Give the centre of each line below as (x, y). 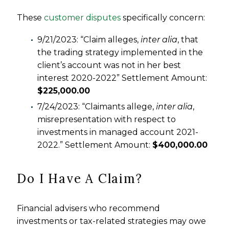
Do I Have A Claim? (80, 179)
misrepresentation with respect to (107, 119)
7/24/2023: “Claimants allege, (97, 106)
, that (188, 39)
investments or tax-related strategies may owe (112, 221)
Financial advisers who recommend (89, 209)
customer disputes (83, 18)
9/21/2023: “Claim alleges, (89, 39)
